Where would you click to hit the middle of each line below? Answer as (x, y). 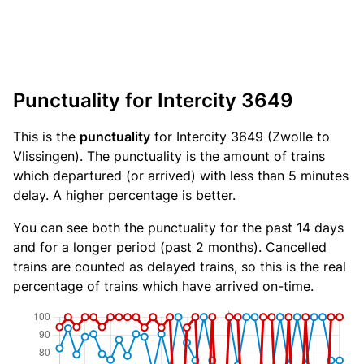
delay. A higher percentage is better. (124, 195)
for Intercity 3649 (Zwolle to (240, 136)
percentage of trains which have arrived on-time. (163, 286)
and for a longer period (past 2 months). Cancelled (170, 247)
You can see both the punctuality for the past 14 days (178, 227)
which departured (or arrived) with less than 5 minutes (181, 175)
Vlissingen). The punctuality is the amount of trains (169, 156)
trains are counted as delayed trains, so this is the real (180, 266)
